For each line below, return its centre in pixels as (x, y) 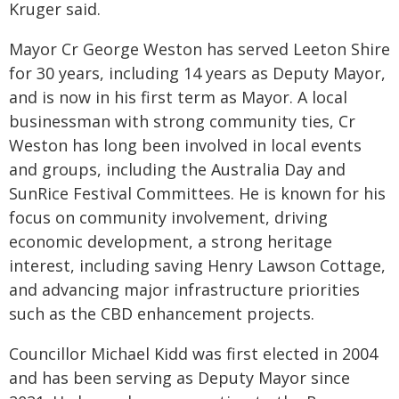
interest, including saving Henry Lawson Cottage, (197, 265)
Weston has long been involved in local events (185, 145)
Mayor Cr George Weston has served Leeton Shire (199, 49)
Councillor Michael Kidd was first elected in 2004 (193, 354)
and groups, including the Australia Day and (177, 169)
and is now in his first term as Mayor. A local (178, 97)
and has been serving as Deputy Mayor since (179, 378)
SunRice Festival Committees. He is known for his (197, 193)
